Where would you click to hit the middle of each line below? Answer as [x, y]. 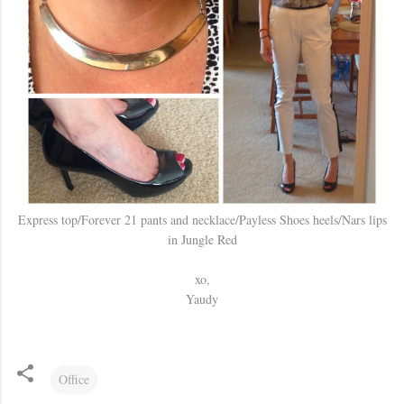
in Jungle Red [202, 239]
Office [74, 379]
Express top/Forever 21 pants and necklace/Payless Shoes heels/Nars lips [202, 220]
